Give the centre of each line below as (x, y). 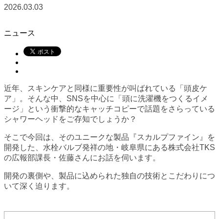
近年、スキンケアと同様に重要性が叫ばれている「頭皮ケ (106, 88)
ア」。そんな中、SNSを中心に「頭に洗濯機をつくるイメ (106, 98)
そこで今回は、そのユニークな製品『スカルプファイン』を (109, 137)
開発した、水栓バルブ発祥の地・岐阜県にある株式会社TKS (109, 147)
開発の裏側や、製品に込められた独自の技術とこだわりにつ (109, 175)
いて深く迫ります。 (39, 186)
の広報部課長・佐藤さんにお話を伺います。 (82, 157)
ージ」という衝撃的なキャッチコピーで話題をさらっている (109, 109)
